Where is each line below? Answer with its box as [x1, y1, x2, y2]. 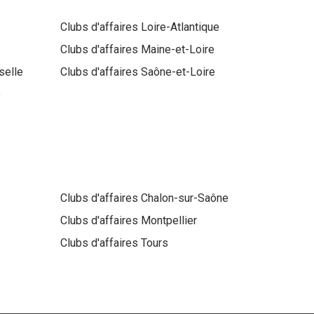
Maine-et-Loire [140, 43, 214, 57]
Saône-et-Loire [140, 65, 215, 79]
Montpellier [140, 214, 197, 228]
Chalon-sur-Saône [140, 191, 228, 205]
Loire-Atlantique [140, 20, 219, 34]
